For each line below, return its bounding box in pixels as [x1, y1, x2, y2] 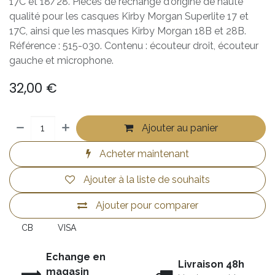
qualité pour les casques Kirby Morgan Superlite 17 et [9, 10, 249, 22]
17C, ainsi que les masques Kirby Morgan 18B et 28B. [9, 25, 246, 37]
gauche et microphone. [9, 54, 114, 66]
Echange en [46, 250, 106, 263]
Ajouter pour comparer [95, 199, 198, 211]
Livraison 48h [178, 258, 244, 270]
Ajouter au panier [139, 122, 219, 134]
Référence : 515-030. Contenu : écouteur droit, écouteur [9, 39, 258, 52]
